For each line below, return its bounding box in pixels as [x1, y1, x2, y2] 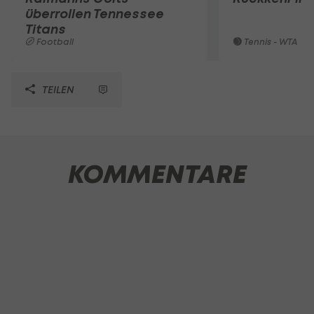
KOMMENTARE [67, 158, 247, 191]
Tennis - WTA [242, 36, 297, 47]
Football [34, 36, 74, 47]
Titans [25, 21, 66, 37]
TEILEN [39, 83, 74, 95]
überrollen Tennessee [25, 6, 164, 22]
